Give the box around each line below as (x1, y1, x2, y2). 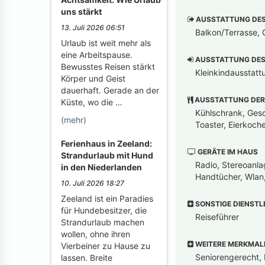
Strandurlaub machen (61, 217, 144, 227)
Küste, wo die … (61, 97, 122, 107)
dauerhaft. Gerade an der (61, 85, 159, 95)
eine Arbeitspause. (61, 50, 132, 60)
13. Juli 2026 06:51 (61, 23, 125, 32)
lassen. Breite (61, 253, 112, 263)
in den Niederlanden (61, 162, 142, 172)
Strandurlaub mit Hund (61, 150, 153, 160)
